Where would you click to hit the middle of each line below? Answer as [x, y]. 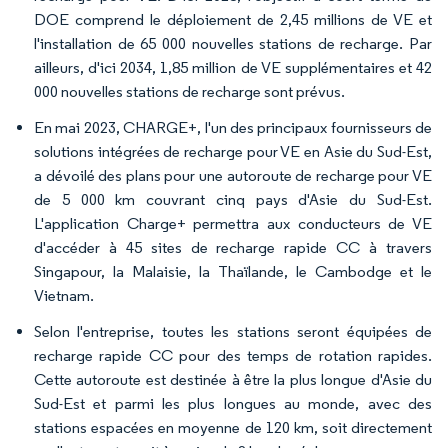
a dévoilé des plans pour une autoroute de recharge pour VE [233, 175]
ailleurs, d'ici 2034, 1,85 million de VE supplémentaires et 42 [233, 67]
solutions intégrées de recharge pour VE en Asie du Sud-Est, [233, 151]
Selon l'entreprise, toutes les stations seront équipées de [233, 331]
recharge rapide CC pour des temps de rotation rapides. [233, 355]
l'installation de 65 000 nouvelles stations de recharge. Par [233, 43]
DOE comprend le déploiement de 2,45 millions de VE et [233, 19]
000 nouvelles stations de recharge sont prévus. [189, 91]
